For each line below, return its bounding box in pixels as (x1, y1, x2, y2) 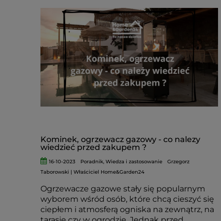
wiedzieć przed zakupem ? (40, 143, 147, 152)
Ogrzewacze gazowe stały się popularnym (40, 184, 205, 193)
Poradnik (80, 158, 104, 165)
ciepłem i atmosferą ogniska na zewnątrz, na (40, 205, 214, 214)
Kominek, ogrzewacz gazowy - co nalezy (40, 135, 200, 144)
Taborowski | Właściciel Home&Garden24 (40, 169, 145, 175)
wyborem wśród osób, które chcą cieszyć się (40, 194, 214, 204)
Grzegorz (167, 158, 190, 165)
